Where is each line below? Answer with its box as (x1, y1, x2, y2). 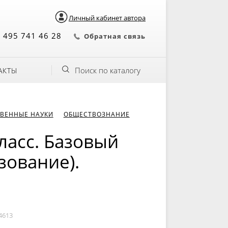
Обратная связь (84, 32, 146, 41)
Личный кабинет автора (69, 13, 146, 22)
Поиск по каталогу (75, 65, 140, 75)
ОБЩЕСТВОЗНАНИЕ (63, 110, 130, 119)
